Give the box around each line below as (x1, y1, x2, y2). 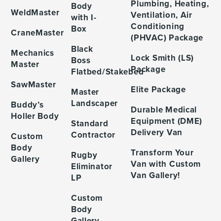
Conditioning (131, 21, 184, 32)
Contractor (71, 130, 116, 140)
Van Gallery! (131, 170, 180, 181)
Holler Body (11, 111, 59, 121)
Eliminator (71, 161, 113, 172)
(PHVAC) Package (131, 33, 204, 43)
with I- (71, 12, 97, 23)
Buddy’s (11, 100, 44, 110)
